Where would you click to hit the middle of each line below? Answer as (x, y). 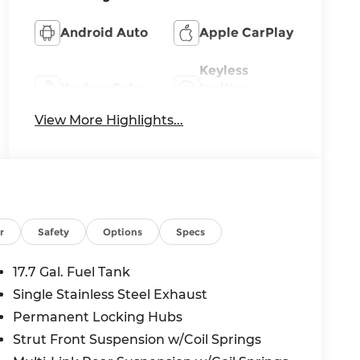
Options (123, 231)
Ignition (224, 88)
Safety (54, 231)
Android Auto (104, 33)
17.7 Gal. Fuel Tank (72, 272)
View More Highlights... (109, 121)
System (223, 106)
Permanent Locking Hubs (98, 317)
